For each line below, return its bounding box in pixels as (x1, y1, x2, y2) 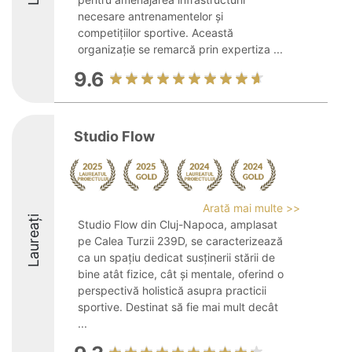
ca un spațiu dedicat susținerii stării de (78, 251, 275, 264)
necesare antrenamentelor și (78, 9, 223, 23)
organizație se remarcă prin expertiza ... (78, 42, 283, 56)
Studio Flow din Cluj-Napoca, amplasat (78, 218, 277, 231)
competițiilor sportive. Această (78, 26, 233, 39)
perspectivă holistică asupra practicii (78, 284, 266, 297)
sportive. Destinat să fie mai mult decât (78, 300, 278, 313)
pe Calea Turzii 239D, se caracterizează (78, 234, 283, 247)
